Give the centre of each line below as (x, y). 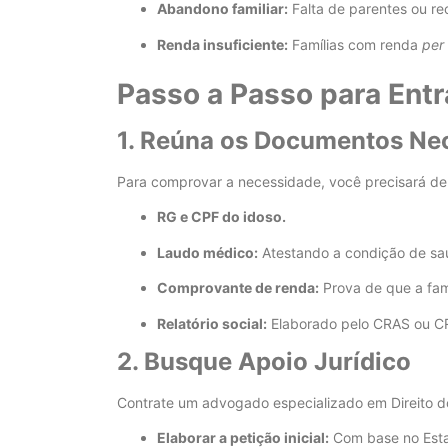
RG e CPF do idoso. (221, 217)
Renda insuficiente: (222, 44)
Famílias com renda (355, 44)
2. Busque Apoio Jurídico (264, 362)
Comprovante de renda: (238, 288)
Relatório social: (212, 323)
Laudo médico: (207, 252)
